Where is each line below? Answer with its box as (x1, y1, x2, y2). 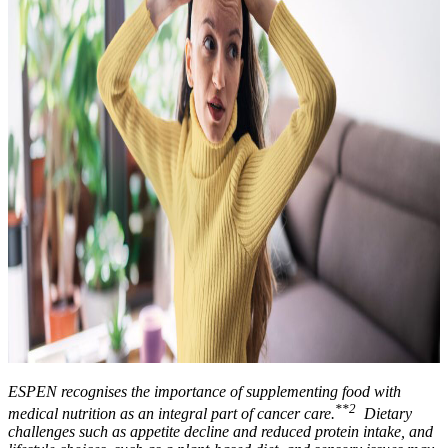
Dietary (356, 405, 412, 423)
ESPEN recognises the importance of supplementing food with (8, 382, 401, 400)
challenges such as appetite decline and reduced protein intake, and (8, 423, 433, 441)
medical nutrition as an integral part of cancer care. (8, 405, 335, 423)
